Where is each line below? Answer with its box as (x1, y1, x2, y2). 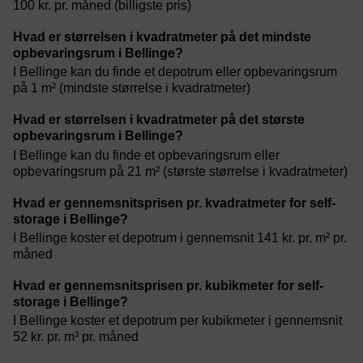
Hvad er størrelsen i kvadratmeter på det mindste (13, 30, 311, 45)
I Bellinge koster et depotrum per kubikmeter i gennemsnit (13, 314, 342, 328)
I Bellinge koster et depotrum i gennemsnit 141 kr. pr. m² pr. (13, 230, 347, 245)
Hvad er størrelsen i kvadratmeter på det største (13, 113, 305, 127)
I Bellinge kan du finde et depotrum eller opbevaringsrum (13, 65, 337, 79)
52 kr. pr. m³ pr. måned (13, 330, 139, 344)
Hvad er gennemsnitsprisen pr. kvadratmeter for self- (13, 195, 335, 210)
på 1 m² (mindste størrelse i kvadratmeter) (13, 81, 250, 96)
